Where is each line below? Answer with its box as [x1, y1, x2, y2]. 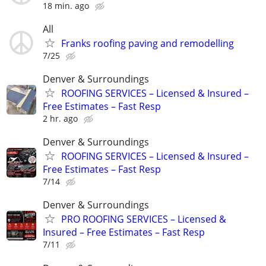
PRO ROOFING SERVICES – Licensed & [61, 213, 226, 226]
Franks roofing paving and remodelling [61, 36, 234, 50]
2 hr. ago [43, 113, 78, 125]
